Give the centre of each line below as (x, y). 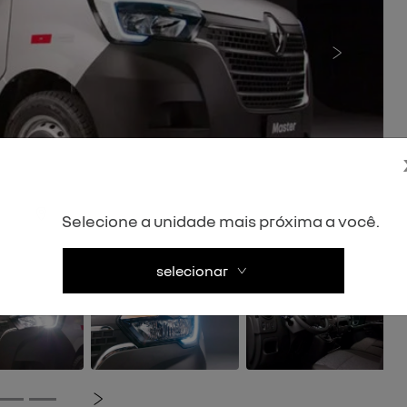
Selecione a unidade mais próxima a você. (221, 220)
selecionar (193, 271)
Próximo (365, 56)
